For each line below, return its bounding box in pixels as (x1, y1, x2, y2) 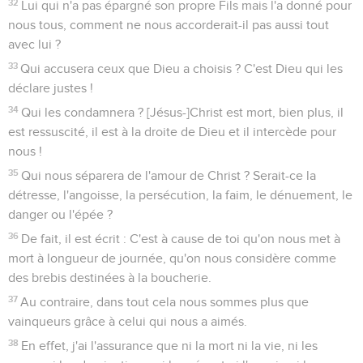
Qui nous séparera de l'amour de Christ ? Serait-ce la (21, 169, 317, 182)
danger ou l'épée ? (8, 207, 113, 221)
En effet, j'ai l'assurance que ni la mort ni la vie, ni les (21, 339, 318, 352)
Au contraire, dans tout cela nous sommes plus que (20, 295, 310, 309)
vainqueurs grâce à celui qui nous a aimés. (8, 314, 247, 328)
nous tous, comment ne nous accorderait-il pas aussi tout (8, 18, 329, 32)
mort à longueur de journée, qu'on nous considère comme (8, 251, 336, 265)
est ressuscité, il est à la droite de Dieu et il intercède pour (8, 125, 336, 139)
